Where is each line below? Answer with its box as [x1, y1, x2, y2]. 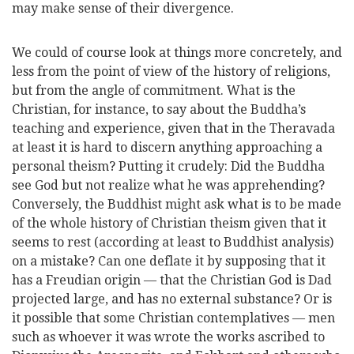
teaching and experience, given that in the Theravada [12, 121, 335, 136]
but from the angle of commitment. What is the [12, 83, 296, 98]
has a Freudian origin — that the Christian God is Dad [12, 273, 332, 288]
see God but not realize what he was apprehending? [12, 178, 325, 193]
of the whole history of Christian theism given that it [12, 216, 326, 231]
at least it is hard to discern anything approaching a [12, 140, 322, 155]
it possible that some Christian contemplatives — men [12, 311, 335, 326]
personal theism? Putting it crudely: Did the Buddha [12, 159, 325, 174]
